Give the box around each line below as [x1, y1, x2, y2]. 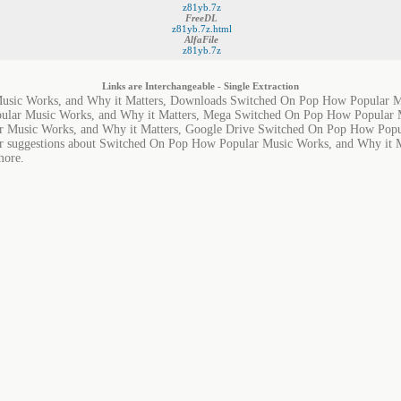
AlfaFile [184, 34, 218, 45]
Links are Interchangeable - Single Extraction [102, 81, 299, 91]
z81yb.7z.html [171, 23, 232, 34]
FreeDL [185, 13, 218, 23]
